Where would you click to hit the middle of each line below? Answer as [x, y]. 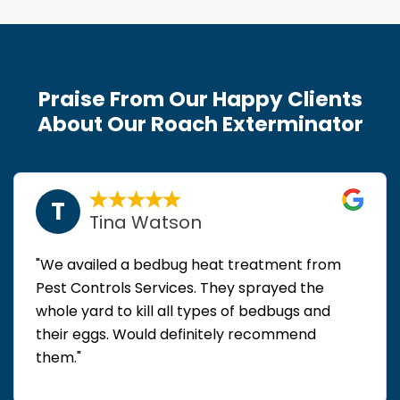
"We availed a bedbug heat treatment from [188, 264]
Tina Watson [146, 222]
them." [58, 357]
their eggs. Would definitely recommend [176, 334]
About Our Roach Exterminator [200, 124]
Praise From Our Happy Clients [200, 99]
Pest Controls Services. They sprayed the [180, 287]
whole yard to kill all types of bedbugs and [183, 311]
